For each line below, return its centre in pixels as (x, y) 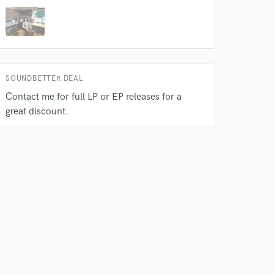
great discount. (37, 112)
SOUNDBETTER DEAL (44, 79)
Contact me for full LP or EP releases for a (94, 97)
